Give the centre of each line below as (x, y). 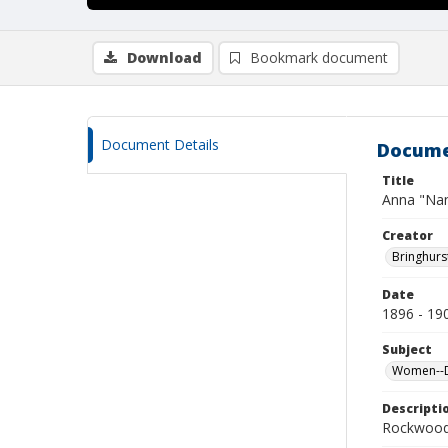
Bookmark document (319, 57)
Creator (407, 235)
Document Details (160, 144)
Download (164, 57)
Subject (407, 349)
